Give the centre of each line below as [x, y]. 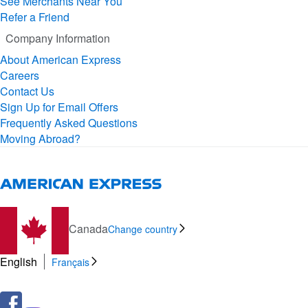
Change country [143, 229]
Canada [88, 229]
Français [70, 262]
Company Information [58, 38]
